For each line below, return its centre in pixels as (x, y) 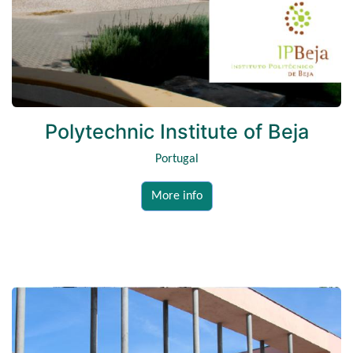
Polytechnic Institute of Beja (176, 131)
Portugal (176, 159)
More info (176, 196)
